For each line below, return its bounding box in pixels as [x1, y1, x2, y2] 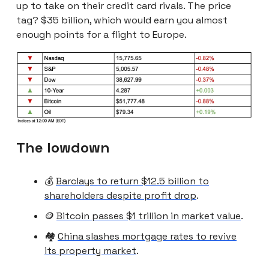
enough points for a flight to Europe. [16, 28, 187, 41]
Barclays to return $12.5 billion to [56, 174, 209, 187]
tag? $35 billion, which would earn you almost [16, 14, 228, 26]
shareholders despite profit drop [44, 189, 196, 202]
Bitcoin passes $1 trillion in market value [56, 209, 241, 222]
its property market [44, 244, 136, 257]
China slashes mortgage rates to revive [58, 229, 237, 243]
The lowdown [16, 138, 110, 157]
